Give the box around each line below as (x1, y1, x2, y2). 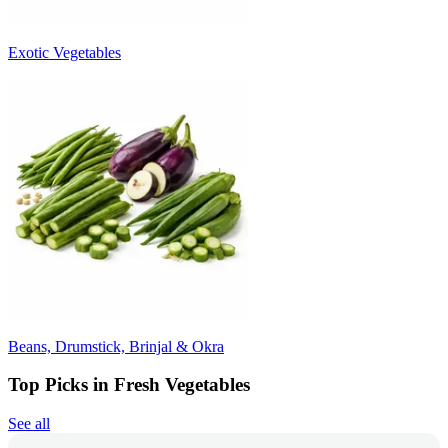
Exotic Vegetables (8, 43, 121, 61)
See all (8, 415, 50, 433)
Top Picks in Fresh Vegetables (8, 374, 250, 396)
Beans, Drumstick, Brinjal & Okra (8, 337, 224, 355)
